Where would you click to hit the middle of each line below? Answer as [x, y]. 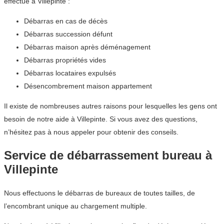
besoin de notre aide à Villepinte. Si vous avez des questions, [101, 119]
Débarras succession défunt [68, 34]
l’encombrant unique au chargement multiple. [75, 206]
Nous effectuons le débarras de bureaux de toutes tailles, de [99, 193]
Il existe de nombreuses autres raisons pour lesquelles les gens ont [110, 106]
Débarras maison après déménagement [87, 47]
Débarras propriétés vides [65, 60]
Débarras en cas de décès [66, 21]
